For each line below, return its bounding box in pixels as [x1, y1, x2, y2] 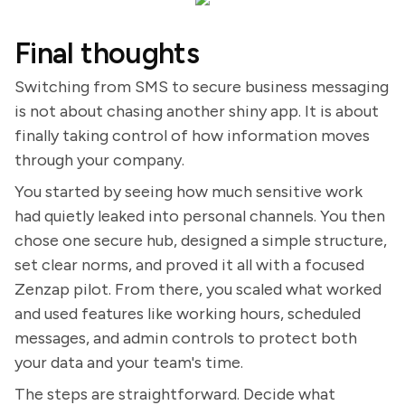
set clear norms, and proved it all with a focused [14, 255, 364, 275]
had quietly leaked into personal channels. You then [14, 206, 385, 226]
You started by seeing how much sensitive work [14, 182, 363, 202]
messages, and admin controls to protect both [14, 328, 357, 348]
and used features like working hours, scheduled [14, 304, 361, 324]
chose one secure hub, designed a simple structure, [14, 231, 387, 250]
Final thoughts [14, 36, 200, 71]
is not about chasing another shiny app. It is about [14, 101, 379, 121]
